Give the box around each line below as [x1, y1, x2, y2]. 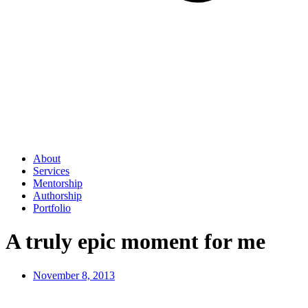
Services [33, 164, 69, 177]
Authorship [33, 189, 82, 201]
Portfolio [33, 201, 71, 214]
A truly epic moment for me [5, 229, 265, 254]
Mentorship [33, 177, 82, 189]
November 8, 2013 [33, 269, 115, 281]
